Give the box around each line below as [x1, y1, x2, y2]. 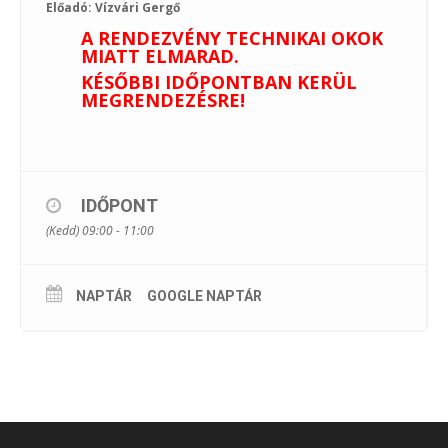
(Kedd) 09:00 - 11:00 [46, 222, 154, 239]
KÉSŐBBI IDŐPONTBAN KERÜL [81, 70, 357, 94]
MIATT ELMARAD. [81, 44, 239, 68]
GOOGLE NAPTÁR [147, 288, 262, 304]
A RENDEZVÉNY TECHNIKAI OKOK [81, 26, 383, 50]
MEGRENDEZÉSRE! [81, 88, 245, 112]
